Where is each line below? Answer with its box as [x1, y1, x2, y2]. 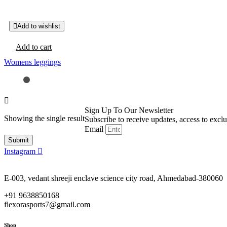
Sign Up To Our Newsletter [85, 105, 173, 115]
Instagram [4, 146, 35, 156]
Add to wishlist [17, 22, 60, 30]
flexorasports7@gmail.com [4, 200, 90, 209]
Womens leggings [4, 57, 61, 66]
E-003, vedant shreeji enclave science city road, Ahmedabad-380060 [4, 173, 223, 182]
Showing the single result [4, 113, 85, 123]
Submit [8, 136, 29, 144]
